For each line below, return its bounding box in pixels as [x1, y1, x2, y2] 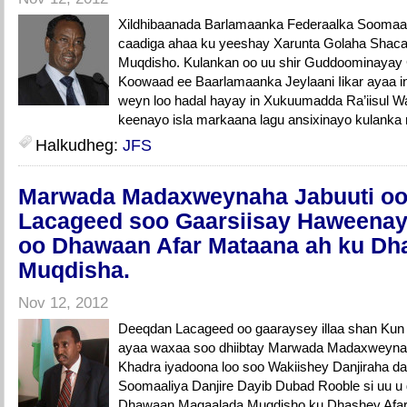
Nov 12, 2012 [18, 294, 108, 312]
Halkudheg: [35, 135, 123, 154]
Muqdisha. [18, 258, 130, 283]
